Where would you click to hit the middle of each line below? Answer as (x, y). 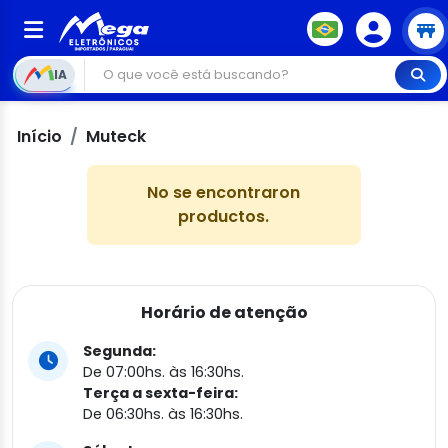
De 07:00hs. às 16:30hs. (163, 372)
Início (39, 136)
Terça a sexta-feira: (160, 393)
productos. (224, 216)
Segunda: (119, 351)
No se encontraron (224, 192)
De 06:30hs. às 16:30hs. (163, 414)
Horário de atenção (224, 312)
